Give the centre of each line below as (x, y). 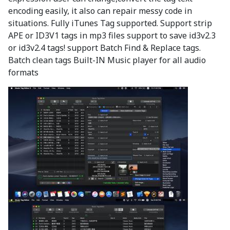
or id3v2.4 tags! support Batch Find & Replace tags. (104, 48)
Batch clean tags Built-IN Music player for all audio (107, 60)
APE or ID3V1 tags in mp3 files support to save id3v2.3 (112, 36)
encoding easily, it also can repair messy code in (100, 11)
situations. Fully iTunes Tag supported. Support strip (110, 23)
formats (23, 73)
